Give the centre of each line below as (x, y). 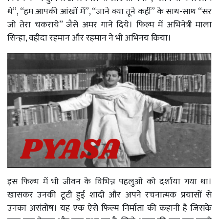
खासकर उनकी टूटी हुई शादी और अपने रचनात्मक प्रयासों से (109, 195)
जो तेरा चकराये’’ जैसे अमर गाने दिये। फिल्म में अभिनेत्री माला (109, 25)
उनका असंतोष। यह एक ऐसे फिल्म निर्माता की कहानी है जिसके (109, 208)
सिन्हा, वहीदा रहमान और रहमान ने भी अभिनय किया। (90, 38)
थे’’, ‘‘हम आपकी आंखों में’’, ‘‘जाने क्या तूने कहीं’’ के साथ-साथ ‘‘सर (109, 11)
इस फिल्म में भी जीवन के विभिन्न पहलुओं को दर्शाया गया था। (109, 182)
